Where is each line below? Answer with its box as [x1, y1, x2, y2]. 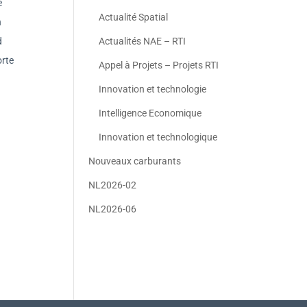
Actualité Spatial [99, 12, 169, 23]
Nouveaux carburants [88, 156, 182, 167]
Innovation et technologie [99, 84, 207, 95]
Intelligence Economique [99, 108, 202, 119]
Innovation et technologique [99, 132, 218, 143]
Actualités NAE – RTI [99, 36, 186, 47]
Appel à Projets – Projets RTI [99, 60, 219, 71]
